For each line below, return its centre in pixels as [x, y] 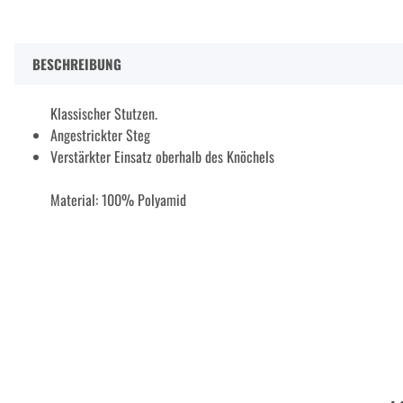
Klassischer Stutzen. [104, 114]
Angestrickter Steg [100, 135]
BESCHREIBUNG [77, 64]
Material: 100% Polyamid [118, 200]
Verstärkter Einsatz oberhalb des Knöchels [162, 157]
